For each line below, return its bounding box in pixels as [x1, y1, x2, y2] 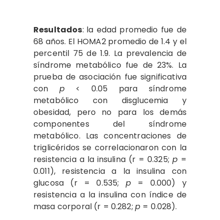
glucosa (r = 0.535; [33, 177, 126, 189]
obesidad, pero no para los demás [33, 106, 187, 118]
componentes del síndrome [33, 118, 187, 130]
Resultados [33, 24, 82, 35]
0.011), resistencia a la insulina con [33, 165, 187, 177]
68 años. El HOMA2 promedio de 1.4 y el [33, 35, 187, 47]
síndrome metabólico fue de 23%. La [33, 59, 187, 71]
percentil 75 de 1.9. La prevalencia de [33, 47, 187, 59]
